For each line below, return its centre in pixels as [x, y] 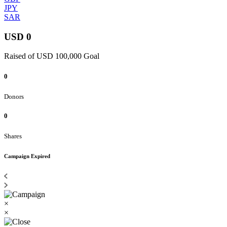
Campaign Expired [27, 156]
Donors [14, 96]
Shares [13, 136]
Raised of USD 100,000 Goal [52, 56]
